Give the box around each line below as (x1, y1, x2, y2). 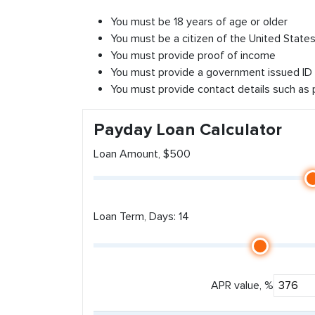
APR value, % (210, 278, 274, 292)
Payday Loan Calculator (94, 120, 282, 140)
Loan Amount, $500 (94, 147, 191, 161)
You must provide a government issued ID (110, 65, 312, 79)
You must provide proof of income (110, 49, 276, 63)
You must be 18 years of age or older (110, 15, 288, 29)
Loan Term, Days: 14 (94, 210, 189, 224)
